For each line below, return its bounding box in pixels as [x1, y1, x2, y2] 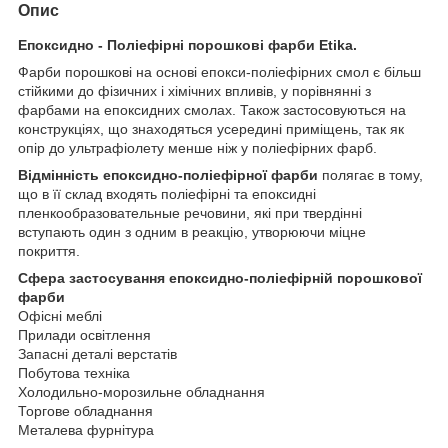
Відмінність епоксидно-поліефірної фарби [18, 166, 318, 183]
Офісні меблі [18, 307, 102, 324]
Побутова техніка [18, 364, 130, 381]
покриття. [18, 242, 80, 259]
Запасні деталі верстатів [18, 345, 177, 362]
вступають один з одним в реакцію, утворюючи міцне [18, 223, 366, 240]
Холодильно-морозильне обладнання [18, 383, 265, 400]
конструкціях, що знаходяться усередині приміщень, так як [18, 120, 404, 137]
